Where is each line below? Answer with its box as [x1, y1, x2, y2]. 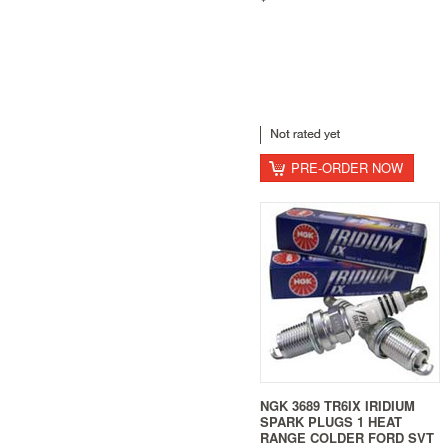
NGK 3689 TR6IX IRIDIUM [260, 395, 415, 415]
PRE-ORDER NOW [291, 157, 403, 177]
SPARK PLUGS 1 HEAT [260, 411, 402, 431]
